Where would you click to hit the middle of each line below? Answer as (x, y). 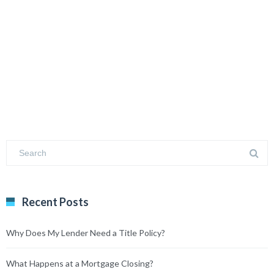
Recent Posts (55, 202)
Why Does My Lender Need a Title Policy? (86, 232)
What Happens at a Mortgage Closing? (80, 263)
